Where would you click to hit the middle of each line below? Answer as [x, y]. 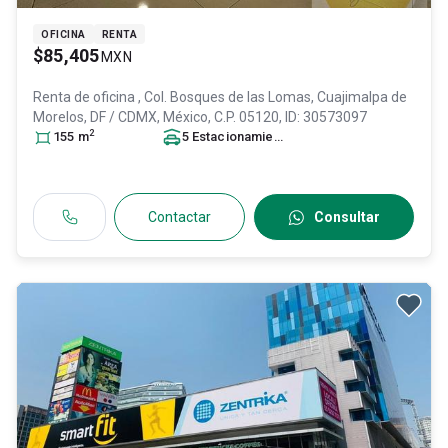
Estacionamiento [232, 136]
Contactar [179, 217]
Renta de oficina [85, 97]
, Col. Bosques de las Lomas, [227, 97]
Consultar [347, 217]
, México [182, 117]
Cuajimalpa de [362, 97]
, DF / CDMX [120, 117]
